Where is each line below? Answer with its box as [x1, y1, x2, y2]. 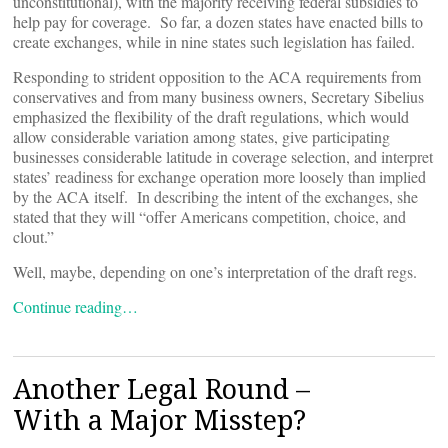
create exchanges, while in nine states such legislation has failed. [13, 31, 415, 52]
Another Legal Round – [13, 370, 310, 407]
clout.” [13, 226, 54, 247]
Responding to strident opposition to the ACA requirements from [13, 66, 421, 87]
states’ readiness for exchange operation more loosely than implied [13, 166, 426, 187]
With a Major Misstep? [13, 401, 306, 438]
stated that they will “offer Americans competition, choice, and [13, 206, 406, 227]
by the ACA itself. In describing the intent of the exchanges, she [13, 186, 418, 207]
